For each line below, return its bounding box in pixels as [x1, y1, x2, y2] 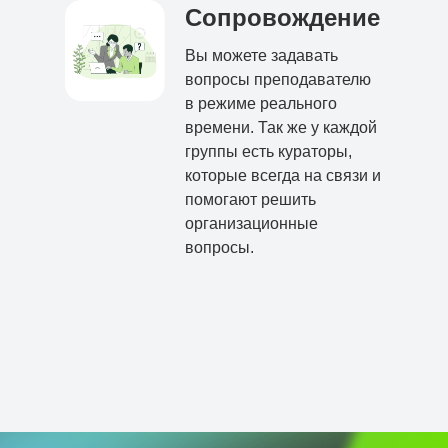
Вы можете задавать [185, 46, 338, 64]
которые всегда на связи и [185, 166, 381, 184]
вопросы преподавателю [185, 70, 371, 88]
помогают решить [185, 190, 316, 208]
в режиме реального [185, 94, 337, 112]
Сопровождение [185, 3, 380, 31]
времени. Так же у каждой [185, 118, 377, 136]
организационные [185, 214, 318, 232]
